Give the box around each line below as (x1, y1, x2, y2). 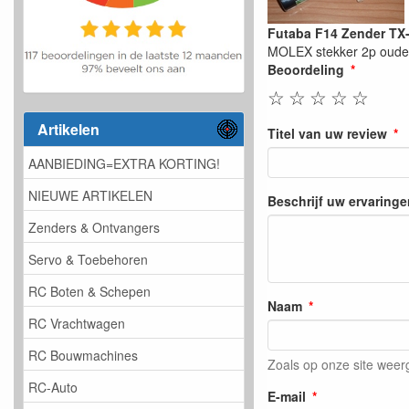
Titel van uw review (267, 124, 387, 143)
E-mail (267, 387, 306, 406)
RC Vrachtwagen (28, 313, 125, 332)
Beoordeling (267, 60, 344, 79)
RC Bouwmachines (28, 345, 138, 364)
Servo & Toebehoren (28, 249, 148, 268)
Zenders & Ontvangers (28, 217, 160, 236)
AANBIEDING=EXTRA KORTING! (28, 153, 220, 173)
